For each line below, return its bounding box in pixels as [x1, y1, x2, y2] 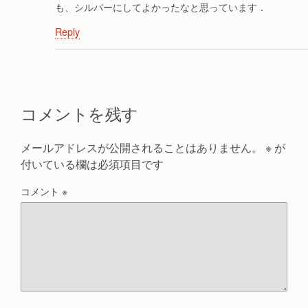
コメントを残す [21, 100, 138, 125]
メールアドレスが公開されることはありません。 [21, 139, 263, 155]
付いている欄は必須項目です [21, 155, 164, 172]
